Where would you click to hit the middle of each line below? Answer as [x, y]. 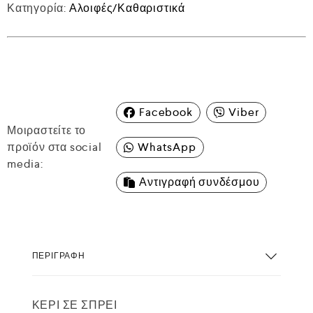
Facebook [166, 112]
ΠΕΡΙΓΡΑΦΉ [58, 255]
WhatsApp [167, 147]
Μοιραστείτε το [47, 130]
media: [25, 164]
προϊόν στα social [54, 147]
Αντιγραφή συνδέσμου [199, 182]
